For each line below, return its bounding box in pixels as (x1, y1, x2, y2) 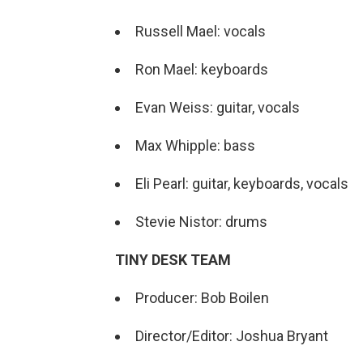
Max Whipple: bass (135, 136, 255, 154)
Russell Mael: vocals (135, 22, 266, 40)
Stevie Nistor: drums (135, 212, 267, 230)
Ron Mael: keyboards (135, 60, 268, 78)
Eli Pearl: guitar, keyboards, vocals (135, 174, 348, 192)
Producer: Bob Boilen (135, 288, 269, 306)
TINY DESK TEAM (115, 250, 231, 268)
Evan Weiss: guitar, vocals (135, 98, 300, 116)
